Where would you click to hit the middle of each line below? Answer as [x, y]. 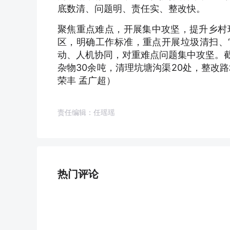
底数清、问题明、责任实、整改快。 [131, 8]
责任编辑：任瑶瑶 [86, 112]
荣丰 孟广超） [87, 80]
